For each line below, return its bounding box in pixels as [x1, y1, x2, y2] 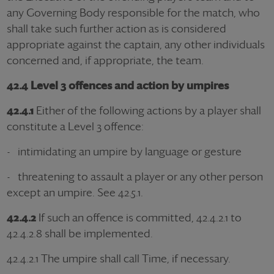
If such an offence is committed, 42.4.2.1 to [36, 211, 242, 224]
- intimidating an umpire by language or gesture [7, 145, 242, 158]
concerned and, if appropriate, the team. [7, 54, 204, 67]
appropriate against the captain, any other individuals [7, 38, 265, 51]
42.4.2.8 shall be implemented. [7, 227, 153, 240]
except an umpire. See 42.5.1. [7, 186, 143, 199]
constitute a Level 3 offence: [7, 120, 144, 133]
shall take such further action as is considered [7, 22, 226, 35]
